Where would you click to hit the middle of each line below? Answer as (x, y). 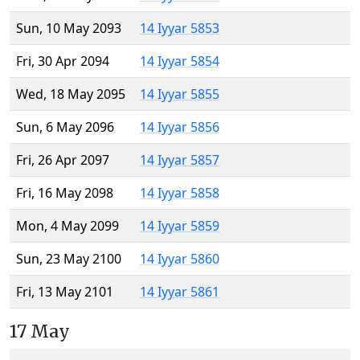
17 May (40, 332)
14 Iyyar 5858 (180, 193)
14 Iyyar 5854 (180, 61)
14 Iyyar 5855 (180, 94)
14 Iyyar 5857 (180, 160)
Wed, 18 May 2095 (71, 94)
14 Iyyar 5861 (180, 292)
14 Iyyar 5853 (180, 29)
